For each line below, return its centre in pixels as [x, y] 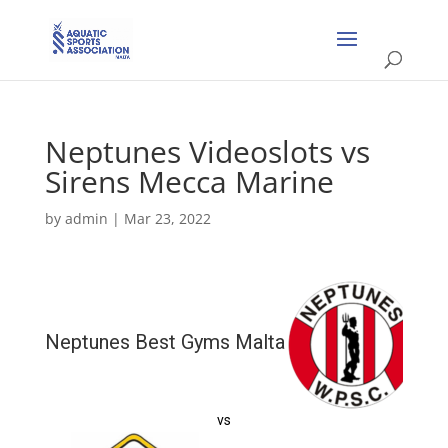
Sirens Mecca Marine [189, 181]
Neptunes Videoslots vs [207, 151]
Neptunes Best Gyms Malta [164, 341]
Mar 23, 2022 [167, 218]
